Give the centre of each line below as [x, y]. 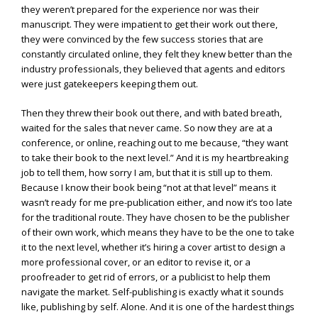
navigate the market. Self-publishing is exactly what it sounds [153, 291]
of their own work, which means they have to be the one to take [158, 232]
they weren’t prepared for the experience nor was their [140, 10]
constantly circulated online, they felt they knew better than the [157, 54]
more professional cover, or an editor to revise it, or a [136, 262]
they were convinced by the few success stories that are [142, 39]
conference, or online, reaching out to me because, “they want [155, 142]
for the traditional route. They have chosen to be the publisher [155, 217]
